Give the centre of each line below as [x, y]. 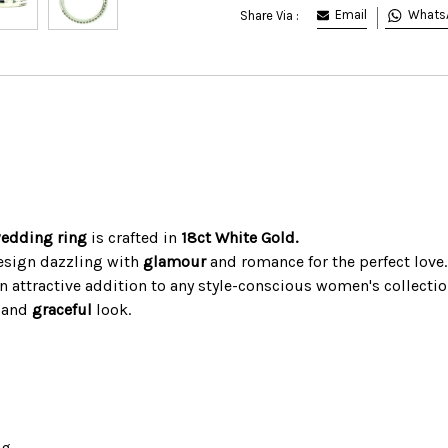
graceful [62, 310]
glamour [175, 262]
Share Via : [269, 15]
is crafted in [134, 238]
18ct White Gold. [240, 238]
